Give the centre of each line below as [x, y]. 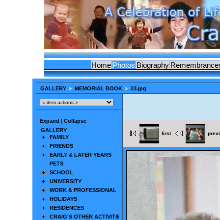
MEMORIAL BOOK [98, 89]
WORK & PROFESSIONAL [83, 190]
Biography [153, 65]
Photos [124, 65]
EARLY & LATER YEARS [81, 154]
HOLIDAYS [63, 199]
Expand [50, 121]
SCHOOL [61, 172]
